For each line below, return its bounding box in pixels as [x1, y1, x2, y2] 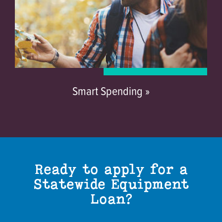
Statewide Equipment [33, 175, 189, 193]
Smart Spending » [72, 82, 150, 99]
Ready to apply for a [34, 160, 188, 178]
